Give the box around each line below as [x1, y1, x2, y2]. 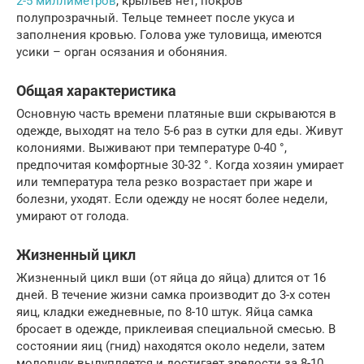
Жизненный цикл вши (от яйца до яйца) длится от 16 [16, 270, 326, 285]
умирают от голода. [16, 208, 129, 223]
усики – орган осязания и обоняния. [16, 44, 227, 59]
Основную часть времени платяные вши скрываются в [16, 106, 336, 121]
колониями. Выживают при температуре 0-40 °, [16, 140, 287, 155]
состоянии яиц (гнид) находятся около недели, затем [16, 338, 325, 353]
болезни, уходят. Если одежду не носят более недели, [16, 191, 327, 206]
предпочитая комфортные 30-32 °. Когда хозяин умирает [16, 157, 344, 172]
